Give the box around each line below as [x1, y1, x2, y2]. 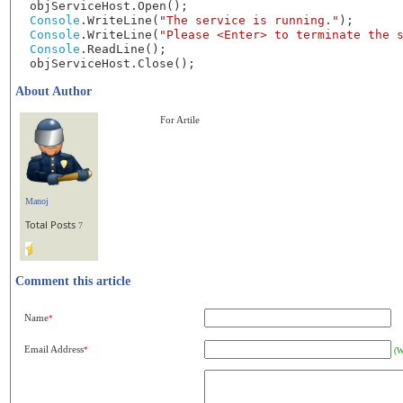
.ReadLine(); [80, 42, 167, 56]
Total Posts [25, 218, 79, 231]
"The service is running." [159, 13, 340, 27]
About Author [15, 85, 93, 98]
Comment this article [15, 274, 131, 288]
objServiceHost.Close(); [30, 57, 196, 70]
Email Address [24, 344, 85, 354]
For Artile [160, 114, 201, 125]
